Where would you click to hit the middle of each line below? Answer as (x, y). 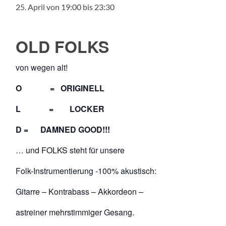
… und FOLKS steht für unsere (70, 150)
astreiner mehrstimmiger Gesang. (75, 212)
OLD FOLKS (63, 46)
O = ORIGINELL (60, 88)
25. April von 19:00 (49, 7)
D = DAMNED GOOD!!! (63, 129)
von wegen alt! (42, 67)
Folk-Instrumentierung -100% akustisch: (86, 171)
